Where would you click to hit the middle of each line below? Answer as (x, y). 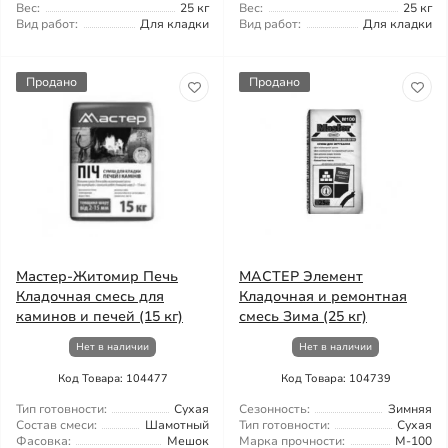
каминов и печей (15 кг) (99, 316)
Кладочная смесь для (90, 296)
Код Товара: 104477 (112, 378)
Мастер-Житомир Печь (97, 276)
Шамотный (177, 425)
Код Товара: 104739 (335, 378)
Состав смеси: (56, 425)
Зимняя (410, 409)
